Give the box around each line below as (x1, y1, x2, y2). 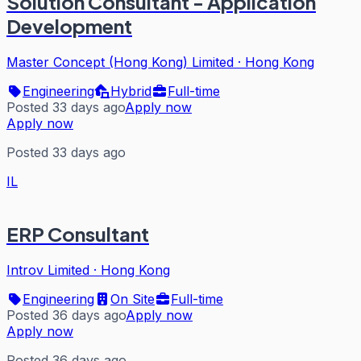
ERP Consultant (6, 221, 149, 246)
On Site (110, 290, 155, 307)
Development (6, 13, 132, 38)
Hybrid (110, 82, 151, 99)
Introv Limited (6, 261, 89, 278)
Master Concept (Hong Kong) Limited (6, 53, 234, 70)
